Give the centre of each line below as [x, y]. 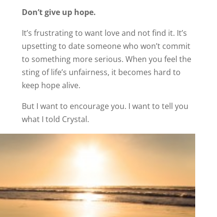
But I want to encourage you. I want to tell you [105, 106]
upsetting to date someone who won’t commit [106, 46]
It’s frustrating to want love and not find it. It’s [104, 33]
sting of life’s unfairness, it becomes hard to [101, 72]
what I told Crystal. [55, 119]
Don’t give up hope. [59, 12]
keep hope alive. [51, 85]
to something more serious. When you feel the [106, 59]
